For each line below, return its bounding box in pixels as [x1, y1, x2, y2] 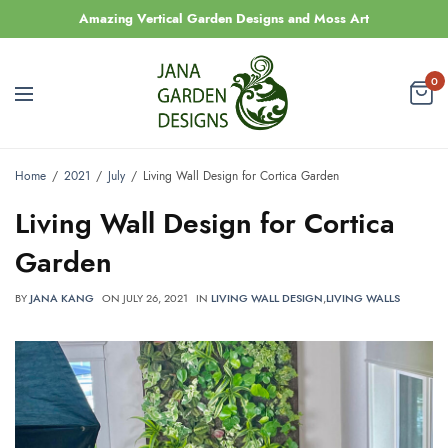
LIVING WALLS [326, 289, 400, 306]
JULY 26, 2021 [123, 289, 188, 306]
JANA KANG [30, 289, 94, 306]
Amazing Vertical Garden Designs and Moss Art [78, 9, 370, 28]
